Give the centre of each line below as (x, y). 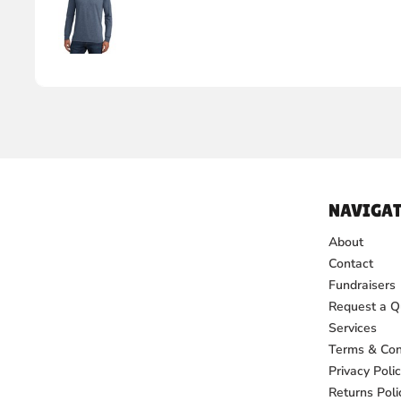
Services (352, 328)
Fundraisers (362, 286)
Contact (350, 264)
